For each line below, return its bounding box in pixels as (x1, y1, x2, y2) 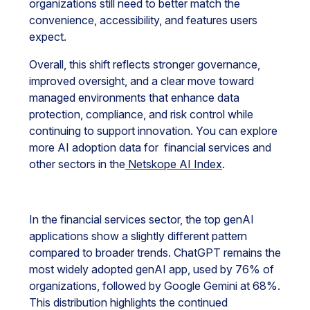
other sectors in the (29, 157, 125, 171)
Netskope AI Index (125, 157, 222, 171)
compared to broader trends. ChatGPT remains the (29, 246, 281, 259)
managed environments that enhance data (29, 91, 239, 104)
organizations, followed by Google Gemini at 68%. (29, 279, 280, 293)
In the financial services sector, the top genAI (29, 212, 254, 226)
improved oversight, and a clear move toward (29, 74, 254, 88)
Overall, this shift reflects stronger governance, (29, 57, 260, 71)
